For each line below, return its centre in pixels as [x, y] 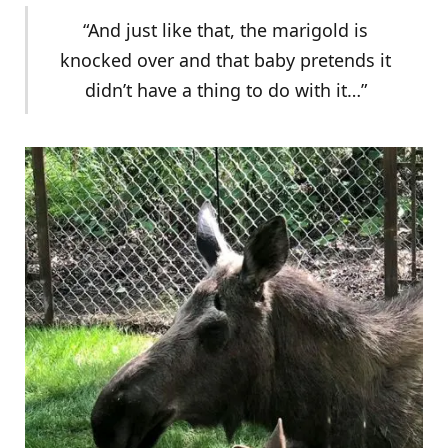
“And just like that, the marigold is [225, 30]
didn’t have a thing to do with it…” [225, 90]
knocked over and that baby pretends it [225, 60]
